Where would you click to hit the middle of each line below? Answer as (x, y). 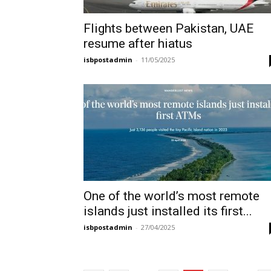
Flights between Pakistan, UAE (168, 28)
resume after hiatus (138, 44)
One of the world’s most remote (171, 196)
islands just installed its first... (168, 211)
